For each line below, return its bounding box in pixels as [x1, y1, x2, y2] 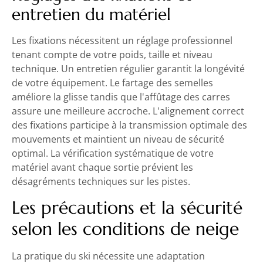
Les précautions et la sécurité [12, 196, 242, 218]
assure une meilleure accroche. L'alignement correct [12, 104, 244, 118]
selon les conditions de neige [12, 217, 239, 240]
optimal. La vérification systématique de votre [12, 147, 214, 160]
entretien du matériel [12, 4, 171, 25]
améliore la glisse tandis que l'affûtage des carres [12, 90, 230, 104]
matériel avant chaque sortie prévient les [12, 161, 193, 174]
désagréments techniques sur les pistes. [12, 175, 190, 188]
